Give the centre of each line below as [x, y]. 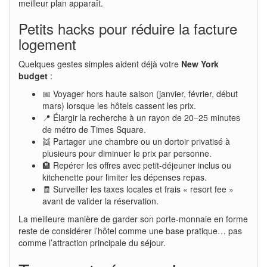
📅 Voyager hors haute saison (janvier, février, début [140, 93]
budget [33, 75]
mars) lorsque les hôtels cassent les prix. [119, 105]
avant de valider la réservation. [100, 201]
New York [200, 63]
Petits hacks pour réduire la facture [128, 28]
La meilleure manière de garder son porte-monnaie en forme [133, 218]
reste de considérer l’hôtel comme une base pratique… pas [130, 230]
